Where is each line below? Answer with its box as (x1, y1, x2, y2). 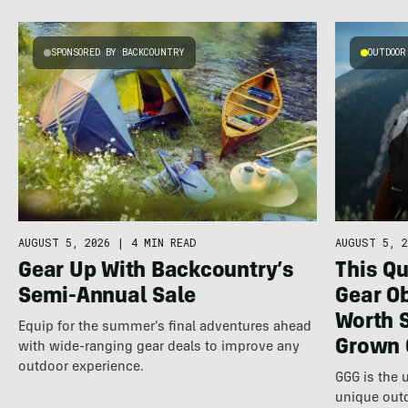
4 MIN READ (130, 234, 196, 250)
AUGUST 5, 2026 (17, 234, 110, 250)
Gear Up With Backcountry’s (17, 260, 294, 283)
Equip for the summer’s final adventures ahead (17, 320, 311, 334)
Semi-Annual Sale (17, 286, 197, 309)
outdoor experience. (17, 360, 144, 374)
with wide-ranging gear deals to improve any (17, 340, 300, 354)
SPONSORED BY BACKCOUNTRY (50, 46, 185, 58)
